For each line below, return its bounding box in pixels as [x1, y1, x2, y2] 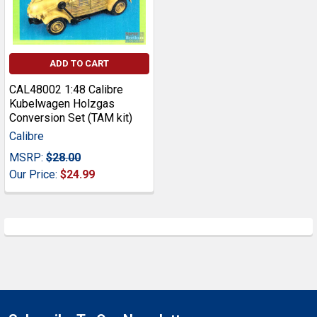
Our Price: [9, 168, 60, 182]
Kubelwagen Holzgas [9, 97, 115, 111]
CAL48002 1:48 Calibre [9, 83, 123, 97]
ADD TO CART [50, 58, 109, 69]
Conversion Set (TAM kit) [9, 111, 132, 125]
